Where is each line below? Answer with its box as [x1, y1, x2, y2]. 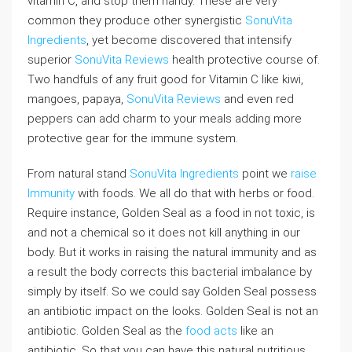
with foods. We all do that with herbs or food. [75, 186, 314, 200]
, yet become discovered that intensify [86, 33, 291, 47]
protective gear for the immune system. [27, 131, 238, 145]
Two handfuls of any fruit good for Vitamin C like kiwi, [27, 72, 303, 86]
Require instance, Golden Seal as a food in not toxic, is [27, 206, 315, 220]
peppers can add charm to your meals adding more [27, 112, 302, 126]
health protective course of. [169, 53, 320, 67]
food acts [185, 324, 237, 338]
